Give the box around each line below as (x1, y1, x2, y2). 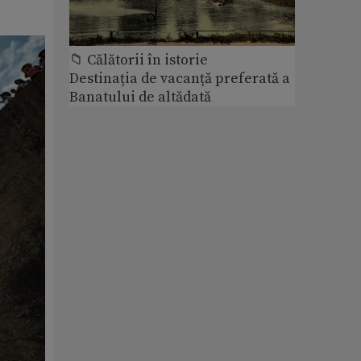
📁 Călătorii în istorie (69, 50, 208, 69)
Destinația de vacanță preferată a (69, 68, 290, 88)
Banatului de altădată (69, 87, 211, 106)
